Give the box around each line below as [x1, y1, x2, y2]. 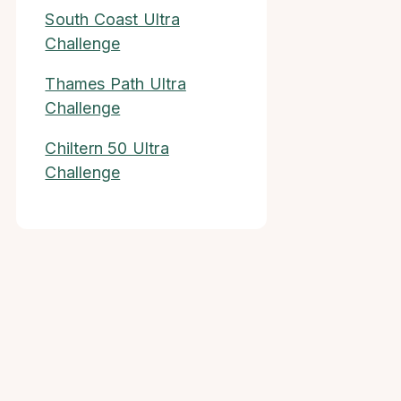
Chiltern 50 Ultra [45, 139, 169, 158]
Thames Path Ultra [45, 74, 186, 93]
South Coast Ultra [45, 10, 180, 29]
